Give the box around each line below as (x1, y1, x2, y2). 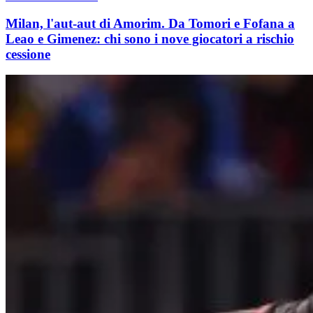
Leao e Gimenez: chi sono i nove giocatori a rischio (6, 31, 294, 46)
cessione (6, 46, 50, 61)
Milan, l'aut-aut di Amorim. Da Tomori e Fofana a (6, 15, 295, 31)
